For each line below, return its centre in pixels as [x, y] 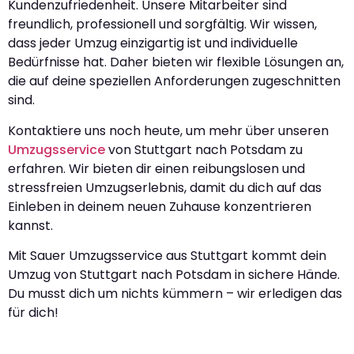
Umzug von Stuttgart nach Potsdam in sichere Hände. [174, 275]
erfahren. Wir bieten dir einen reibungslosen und [156, 168]
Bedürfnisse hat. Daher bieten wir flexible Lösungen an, [176, 62]
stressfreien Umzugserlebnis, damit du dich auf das [165, 187]
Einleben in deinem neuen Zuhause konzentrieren [160, 206]
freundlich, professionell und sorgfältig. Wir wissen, [162, 24]
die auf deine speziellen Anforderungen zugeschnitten [174, 81]
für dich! [33, 313]
